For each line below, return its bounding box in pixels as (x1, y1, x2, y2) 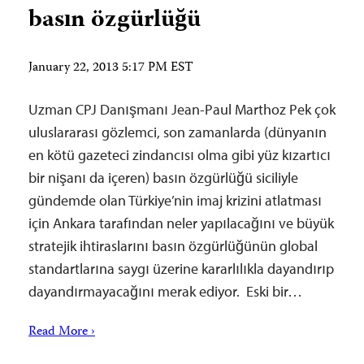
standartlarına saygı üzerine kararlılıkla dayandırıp (28, 259, 334, 278)
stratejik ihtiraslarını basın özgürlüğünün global (28, 236, 318, 255)
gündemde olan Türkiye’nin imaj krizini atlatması (28, 191, 322, 210)
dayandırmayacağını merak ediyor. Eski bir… (28, 282, 302, 301)
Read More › (28, 322, 95, 343)
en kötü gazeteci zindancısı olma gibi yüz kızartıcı (28, 145, 331, 164)
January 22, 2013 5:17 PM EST (28, 58, 193, 79)
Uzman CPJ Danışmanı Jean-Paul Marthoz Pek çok (28, 100, 336, 119)
